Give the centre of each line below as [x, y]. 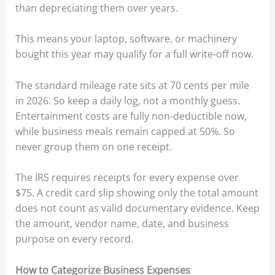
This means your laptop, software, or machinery [126, 39]
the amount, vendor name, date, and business [122, 224]
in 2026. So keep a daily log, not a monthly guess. [127, 100]
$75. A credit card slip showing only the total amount [137, 193]
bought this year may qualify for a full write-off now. [135, 54]
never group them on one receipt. [95, 146]
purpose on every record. [75, 239]
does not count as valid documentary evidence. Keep [137, 208]
